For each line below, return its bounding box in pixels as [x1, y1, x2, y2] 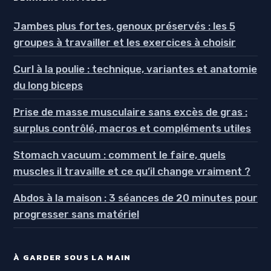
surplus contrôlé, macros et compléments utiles [13, 122, 251, 135]
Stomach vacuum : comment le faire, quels [13, 149, 226, 162]
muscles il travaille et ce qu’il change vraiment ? [13, 165, 250, 178]
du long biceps [13, 79, 83, 92]
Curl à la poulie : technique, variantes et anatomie [13, 63, 257, 76]
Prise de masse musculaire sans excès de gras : [13, 106, 247, 119]
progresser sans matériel [13, 208, 139, 221]
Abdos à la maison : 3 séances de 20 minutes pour [13, 192, 258, 204]
